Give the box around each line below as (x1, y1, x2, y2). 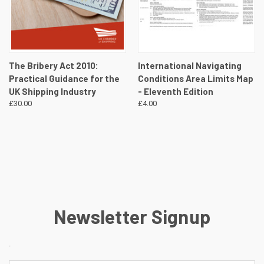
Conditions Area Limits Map (137, 73, 253, 84)
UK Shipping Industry (9, 86, 96, 97)
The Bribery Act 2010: (9, 60, 98, 71)
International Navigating (137, 60, 242, 71)
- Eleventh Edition (137, 86, 213, 97)
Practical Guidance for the (9, 73, 120, 84)
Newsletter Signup (53, 204, 211, 227)
